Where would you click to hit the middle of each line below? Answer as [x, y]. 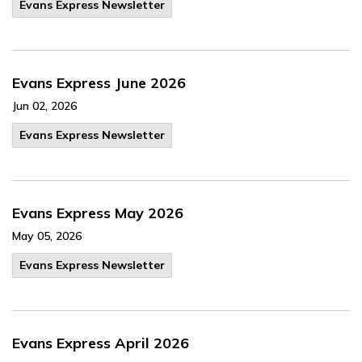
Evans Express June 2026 [99, 83]
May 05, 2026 [47, 236]
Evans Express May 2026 [98, 213]
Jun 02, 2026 [44, 106]
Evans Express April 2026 [101, 343]
